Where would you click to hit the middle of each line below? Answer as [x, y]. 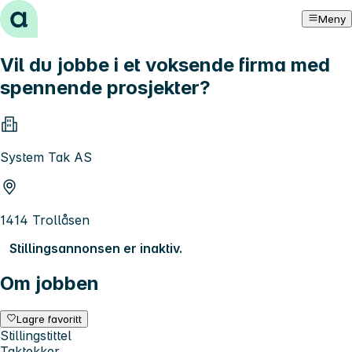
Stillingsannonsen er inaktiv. [96, 248]
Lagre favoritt [49, 319]
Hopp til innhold [55, 14]
